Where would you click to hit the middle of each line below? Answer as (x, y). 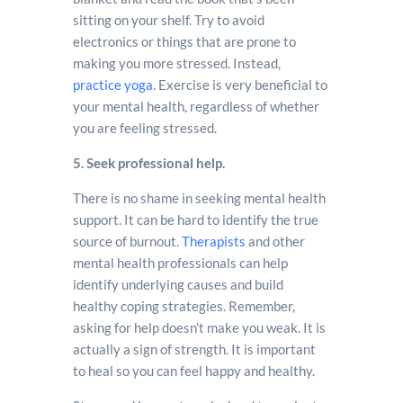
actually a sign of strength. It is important (194, 349)
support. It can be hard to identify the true (195, 219)
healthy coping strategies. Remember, (184, 305)
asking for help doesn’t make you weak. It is (199, 327)
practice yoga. (114, 84)
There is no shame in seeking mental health (199, 197)
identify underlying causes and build (178, 284)
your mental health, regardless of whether (196, 106)
